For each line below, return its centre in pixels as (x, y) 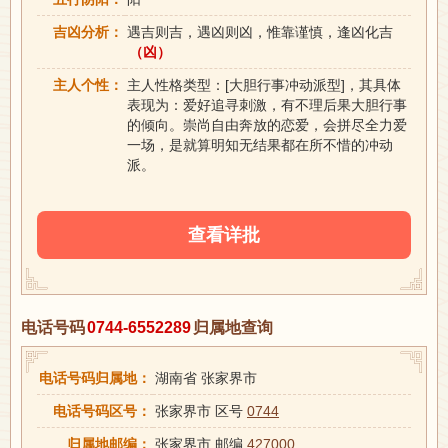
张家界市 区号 (201, 410)
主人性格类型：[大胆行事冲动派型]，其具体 (264, 84)
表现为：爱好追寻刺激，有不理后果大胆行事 (267, 104)
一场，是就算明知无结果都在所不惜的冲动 (260, 144)
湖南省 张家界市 (206, 377)
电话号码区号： (102, 410)
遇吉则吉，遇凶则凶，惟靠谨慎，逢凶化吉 (260, 31)
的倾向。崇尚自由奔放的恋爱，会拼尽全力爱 (267, 124)
